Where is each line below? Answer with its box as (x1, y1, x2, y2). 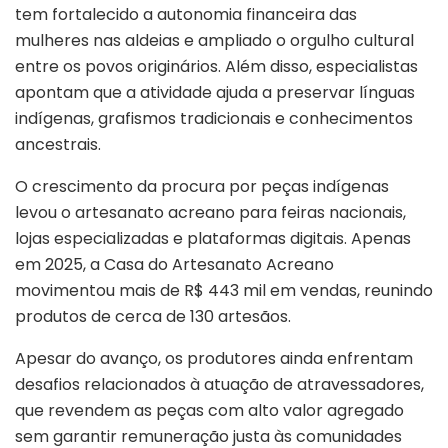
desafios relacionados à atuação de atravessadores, (15, 373, 424, 397)
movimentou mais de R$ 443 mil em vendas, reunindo (15, 279, 433, 303)
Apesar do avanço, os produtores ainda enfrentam (15, 347, 413, 371)
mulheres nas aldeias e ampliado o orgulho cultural (15, 29, 414, 53)
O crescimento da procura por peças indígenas (15, 175, 389, 199)
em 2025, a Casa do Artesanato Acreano (15, 253, 334, 277)
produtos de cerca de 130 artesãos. (15, 305, 291, 329)
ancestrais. (15, 133, 101, 157)
